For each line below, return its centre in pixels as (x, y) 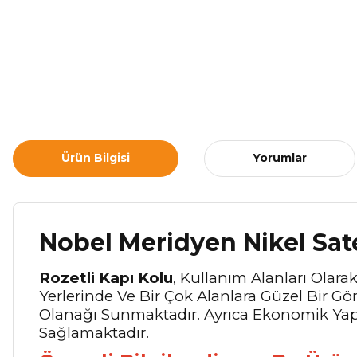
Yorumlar (280, 158)
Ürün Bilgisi (96, 158)
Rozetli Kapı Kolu (106, 277)
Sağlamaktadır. (94, 332)
